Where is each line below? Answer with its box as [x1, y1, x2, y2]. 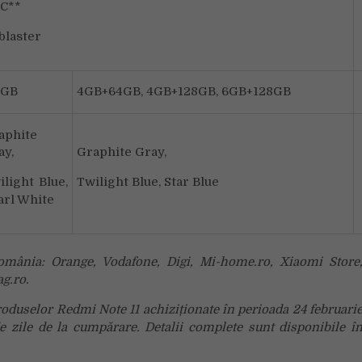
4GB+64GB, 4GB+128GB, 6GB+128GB [77, 84, 291, 99]
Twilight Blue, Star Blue [77, 175, 219, 189]
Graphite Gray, [77, 145, 166, 159]
